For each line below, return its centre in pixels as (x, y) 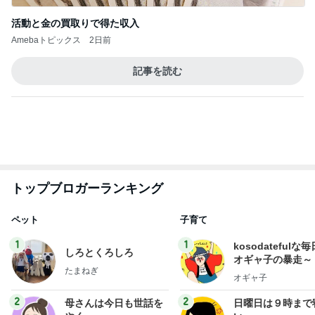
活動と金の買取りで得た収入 (75, 23)
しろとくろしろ (99, 253)
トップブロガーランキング (87, 188)
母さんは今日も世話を (114, 303)
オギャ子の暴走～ (273, 259)
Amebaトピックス (46, 40)
